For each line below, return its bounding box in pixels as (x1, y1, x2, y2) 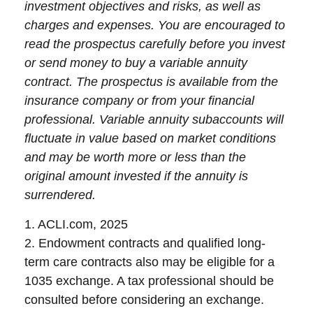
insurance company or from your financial (24, 94, 254, 108)
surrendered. (24, 188, 96, 202)
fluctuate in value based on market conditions (24, 131, 276, 145)
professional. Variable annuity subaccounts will (24, 112, 284, 126)
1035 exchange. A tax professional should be (24, 274, 274, 288)
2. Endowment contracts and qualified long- (24, 236, 265, 250)
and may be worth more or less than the (24, 150, 246, 164)
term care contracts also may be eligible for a (24, 255, 275, 269)
